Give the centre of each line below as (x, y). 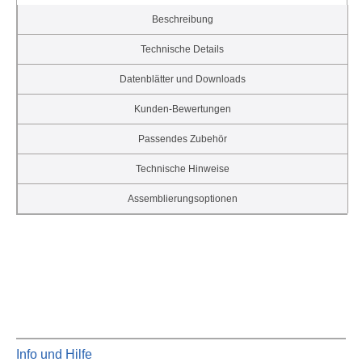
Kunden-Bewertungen (182, 109)
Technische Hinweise (182, 169)
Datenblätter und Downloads (182, 80)
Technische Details (183, 50)
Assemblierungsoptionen (182, 199)
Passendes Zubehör (182, 139)
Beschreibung (182, 20)
